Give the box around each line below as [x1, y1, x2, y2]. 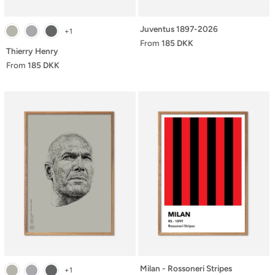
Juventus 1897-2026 [140, 24, 218, 34]
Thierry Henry [6, 46, 58, 56]
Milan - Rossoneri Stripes [140, 263, 232, 273]
